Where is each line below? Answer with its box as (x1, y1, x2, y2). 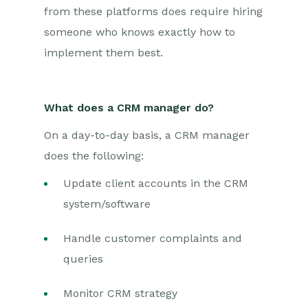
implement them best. (44, 46, 163, 59)
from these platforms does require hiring (44, 5, 263, 18)
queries (63, 252, 103, 265)
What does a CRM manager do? (44, 101, 214, 114)
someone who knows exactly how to (44, 25, 235, 38)
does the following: (44, 149, 144, 162)
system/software (63, 197, 154, 210)
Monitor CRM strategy (63, 287, 177, 300)
